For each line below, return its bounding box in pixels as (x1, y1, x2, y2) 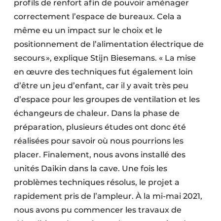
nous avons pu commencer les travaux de (14, 205, 182, 215)
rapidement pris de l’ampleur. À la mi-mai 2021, (14, 191, 202, 201)
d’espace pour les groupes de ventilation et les (14, 95, 200, 105)
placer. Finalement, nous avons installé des (14, 150, 185, 160)
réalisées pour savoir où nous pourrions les (14, 136, 184, 146)
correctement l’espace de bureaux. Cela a (14, 12, 182, 22)
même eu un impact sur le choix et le (14, 26, 162, 36)
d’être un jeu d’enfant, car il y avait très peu (14, 81, 188, 91)
